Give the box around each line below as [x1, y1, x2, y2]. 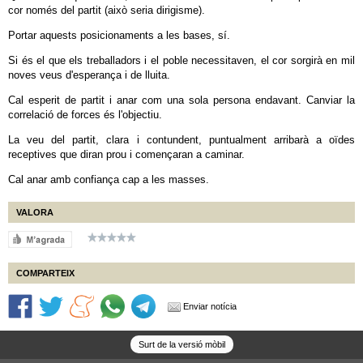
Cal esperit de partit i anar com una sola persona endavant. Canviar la [8, 94, 355, 106]
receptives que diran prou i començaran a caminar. [8, 148, 245, 160]
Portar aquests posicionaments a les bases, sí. [8, 29, 230, 41]
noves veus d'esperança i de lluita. [8, 69, 170, 81]
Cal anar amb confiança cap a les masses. [8, 173, 209, 186]
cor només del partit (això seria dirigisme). [8, 4, 205, 16]
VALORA [16, 207, 53, 217]
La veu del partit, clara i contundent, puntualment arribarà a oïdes [8, 134, 355, 146]
